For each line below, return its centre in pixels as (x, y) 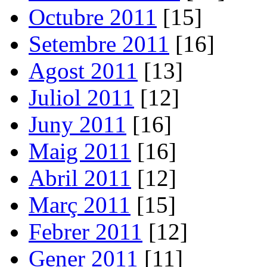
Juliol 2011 (81, 97)
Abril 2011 (80, 178)
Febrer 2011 (86, 231)
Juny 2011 (77, 124)
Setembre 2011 (99, 44)
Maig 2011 (80, 151)
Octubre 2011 (93, 17)
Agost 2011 (83, 70)
